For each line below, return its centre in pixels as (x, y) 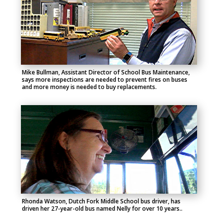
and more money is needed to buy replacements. (89, 87)
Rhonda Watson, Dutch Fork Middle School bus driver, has (101, 201)
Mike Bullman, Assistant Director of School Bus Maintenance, (106, 73)
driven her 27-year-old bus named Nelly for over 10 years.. (102, 208)
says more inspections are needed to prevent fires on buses (104, 80)
